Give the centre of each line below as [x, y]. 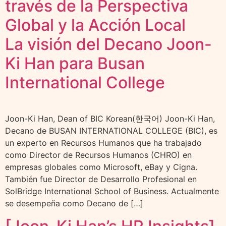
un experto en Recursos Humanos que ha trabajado [103, 143]
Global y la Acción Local [95, 25]
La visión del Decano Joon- [108, 44]
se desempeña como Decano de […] [74, 204]
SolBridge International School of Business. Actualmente [112, 191]
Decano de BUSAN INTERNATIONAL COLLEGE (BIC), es [111, 131]
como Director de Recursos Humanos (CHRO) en [98, 155]
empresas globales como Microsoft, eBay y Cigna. [101, 167]
